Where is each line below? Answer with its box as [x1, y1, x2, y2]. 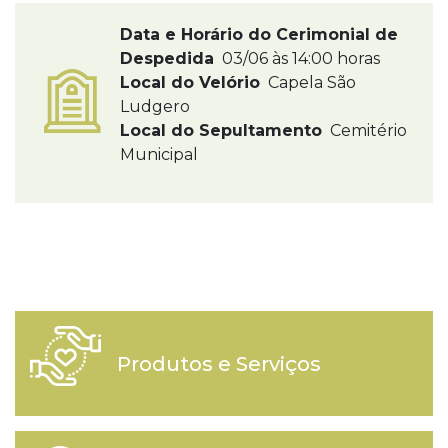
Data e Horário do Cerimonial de [120, 25, 398, 44]
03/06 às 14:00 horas [218, 49, 380, 68]
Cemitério [326, 121, 407, 140]
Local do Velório [120, 73, 260, 92]
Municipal [120, 145, 198, 164]
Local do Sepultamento [120, 121, 322, 140]
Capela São [264, 73, 356, 92]
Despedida [120, 49, 214, 68]
